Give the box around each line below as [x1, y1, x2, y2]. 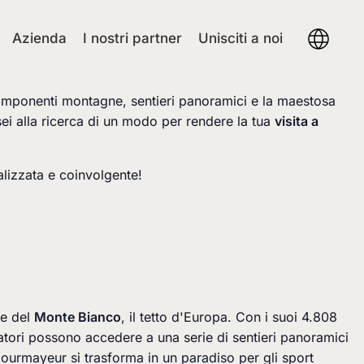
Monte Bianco [34, 309, 121, 325]
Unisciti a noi [198, 30, 283, 46]
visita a [275, 113, 318, 129]
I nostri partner [83, 30, 182, 46]
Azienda [12, 30, 67, 46]
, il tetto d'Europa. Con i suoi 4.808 [121, 309, 337, 325]
